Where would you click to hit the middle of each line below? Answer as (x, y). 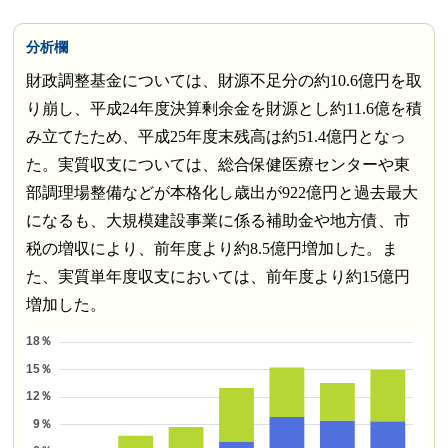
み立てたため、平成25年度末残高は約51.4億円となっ (215, 137)
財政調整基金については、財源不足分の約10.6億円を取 (223, 81)
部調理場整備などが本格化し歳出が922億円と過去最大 (221, 193)
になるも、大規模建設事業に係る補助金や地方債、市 (217, 221)
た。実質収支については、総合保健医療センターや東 (217, 165)
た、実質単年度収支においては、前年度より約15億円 (217, 277)
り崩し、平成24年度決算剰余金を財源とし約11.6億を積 (223, 109)
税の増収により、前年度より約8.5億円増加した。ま (211, 249)
